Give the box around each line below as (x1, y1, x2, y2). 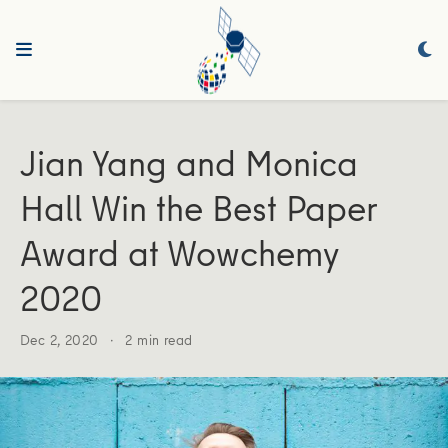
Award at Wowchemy (20, 227, 339, 279)
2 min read (125, 330, 193, 351)
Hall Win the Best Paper (20, 182, 377, 234)
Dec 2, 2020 (20, 330, 104, 351)
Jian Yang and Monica (20, 137, 358, 189)
